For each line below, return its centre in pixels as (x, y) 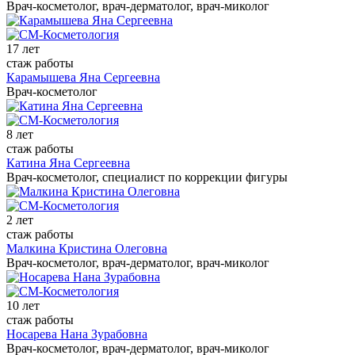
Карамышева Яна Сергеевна (83, 77)
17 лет (23, 48)
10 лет (23, 305)
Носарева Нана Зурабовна (77, 334)
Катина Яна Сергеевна (68, 162)
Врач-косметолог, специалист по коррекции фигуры (147, 177)
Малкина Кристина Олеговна (87, 248)
